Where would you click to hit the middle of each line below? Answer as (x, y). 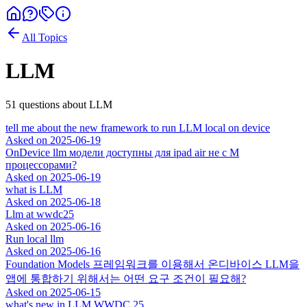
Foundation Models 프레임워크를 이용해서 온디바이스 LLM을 (152, 264)
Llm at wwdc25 (40, 214)
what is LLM (34, 189)
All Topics (45, 37)
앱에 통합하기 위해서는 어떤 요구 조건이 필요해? (126, 278)
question (36, 104)
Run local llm (35, 238)
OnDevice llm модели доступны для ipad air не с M (122, 152)
